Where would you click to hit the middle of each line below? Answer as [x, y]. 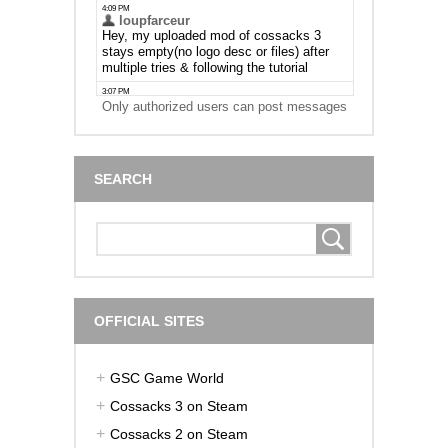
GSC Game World [167, 377]
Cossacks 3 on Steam [179, 405]
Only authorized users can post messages [224, 106]
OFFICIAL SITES [149, 320]
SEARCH [123, 178]
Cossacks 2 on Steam [179, 433]
